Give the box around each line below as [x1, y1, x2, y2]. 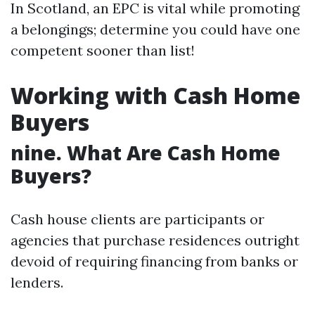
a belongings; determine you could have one [11, 20, 300, 39]
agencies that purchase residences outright [11, 231, 300, 250]
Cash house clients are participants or [11, 210, 264, 229]
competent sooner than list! [11, 41, 195, 60]
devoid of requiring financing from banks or [11, 252, 298, 271]
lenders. [11, 274, 63, 292]
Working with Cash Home [11, 80, 300, 111]
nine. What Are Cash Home [11, 139, 281, 167]
